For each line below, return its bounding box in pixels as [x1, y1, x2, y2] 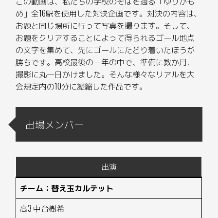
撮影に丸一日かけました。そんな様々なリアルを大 [16, 68, 195, 80]
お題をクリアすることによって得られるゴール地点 [16, 32, 195, 44]
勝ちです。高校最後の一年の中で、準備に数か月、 [16, 56, 195, 68]
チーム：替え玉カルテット [20, 182, 114, 194]
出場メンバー [25, 117, 84, 132]
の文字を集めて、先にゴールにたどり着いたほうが [16, 44, 195, 56]
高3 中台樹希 [20, 202, 65, 215]
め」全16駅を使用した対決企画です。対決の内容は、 [16, 7, 202, 19]
